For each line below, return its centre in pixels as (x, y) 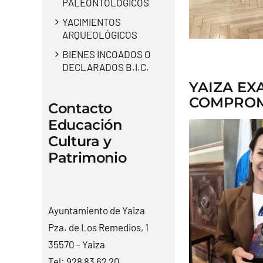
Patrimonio (87, 157)
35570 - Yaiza (76, 244)
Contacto (80, 108)
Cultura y (80, 141)
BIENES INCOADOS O (106, 54)
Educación (85, 124)
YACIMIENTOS (91, 21)
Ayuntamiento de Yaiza (96, 210)
